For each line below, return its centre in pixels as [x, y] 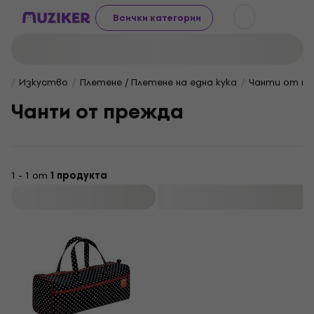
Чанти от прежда [97, 112]
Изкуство [43, 82]
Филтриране [85, 197]
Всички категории [157, 18]
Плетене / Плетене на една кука [158, 82]
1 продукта [79, 176]
